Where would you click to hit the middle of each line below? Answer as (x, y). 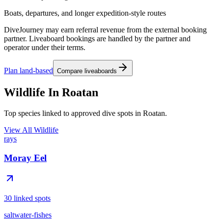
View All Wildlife (31, 130)
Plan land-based (28, 71)
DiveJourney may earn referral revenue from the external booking (105, 30)
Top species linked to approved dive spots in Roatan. (85, 113)
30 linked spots (27, 198)
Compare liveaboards (87, 71)
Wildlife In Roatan (51, 92)
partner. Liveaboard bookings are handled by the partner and (97, 39)
